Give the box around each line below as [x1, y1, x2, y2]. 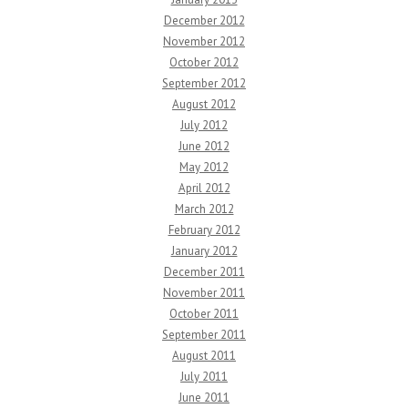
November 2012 [163, 34, 245, 50]
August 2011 [172, 348, 236, 364]
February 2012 [168, 222, 240, 239]
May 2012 [179, 159, 229, 176]
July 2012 [180, 117, 228, 134]
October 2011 [169, 306, 239, 322]
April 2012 [178, 180, 230, 197]
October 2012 [169, 55, 239, 71]
